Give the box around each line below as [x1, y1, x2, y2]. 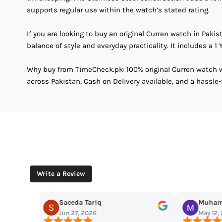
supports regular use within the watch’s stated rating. [27, 5, 210, 15]
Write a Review [37, 169, 86, 178]
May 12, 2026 [53, 209, 91, 217]
